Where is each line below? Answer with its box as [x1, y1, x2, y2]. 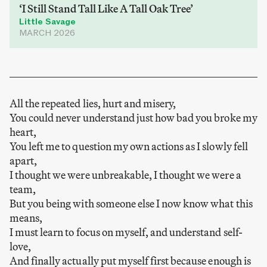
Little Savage [19, 16, 76, 28]
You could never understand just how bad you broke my [10, 111, 257, 125]
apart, [10, 154, 38, 168]
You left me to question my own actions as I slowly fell [10, 139, 248, 154]
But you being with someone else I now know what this [10, 197, 253, 211]
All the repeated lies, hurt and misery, [10, 97, 176, 111]
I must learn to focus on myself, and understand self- [10, 225, 243, 240]
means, [10, 211, 43, 225]
